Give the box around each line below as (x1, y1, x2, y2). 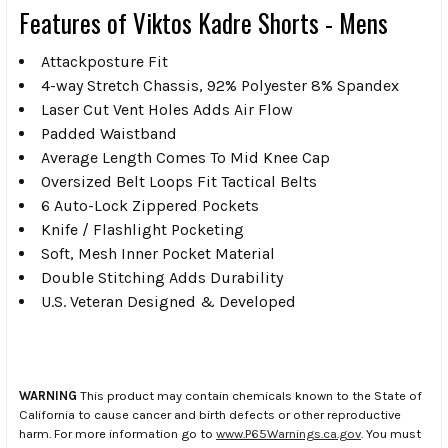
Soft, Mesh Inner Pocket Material (41, 243, 275, 263)
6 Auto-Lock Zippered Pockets (41, 195, 259, 215)
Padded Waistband (41, 123, 177, 143)
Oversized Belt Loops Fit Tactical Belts (41, 171, 317, 191)
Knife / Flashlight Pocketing (41, 219, 244, 239)
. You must (361, 425, 421, 441)
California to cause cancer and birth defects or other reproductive (19, 406, 401, 422)
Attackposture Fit (41, 51, 168, 71)
